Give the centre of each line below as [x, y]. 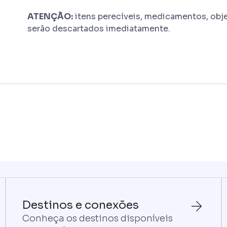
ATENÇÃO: [50, 16]
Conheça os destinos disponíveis [97, 218]
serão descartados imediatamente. [100, 29]
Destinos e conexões [80, 205]
